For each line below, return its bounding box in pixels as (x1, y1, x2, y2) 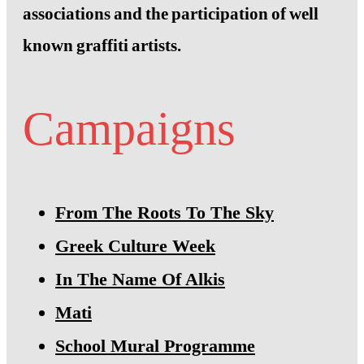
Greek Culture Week (55, 236, 215, 257)
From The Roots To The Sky (55, 202, 274, 223)
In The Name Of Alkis (55, 269, 225, 290)
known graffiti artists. (23, 36, 181, 56)
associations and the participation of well (23, 4, 318, 24)
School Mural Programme (55, 336, 255, 357)
